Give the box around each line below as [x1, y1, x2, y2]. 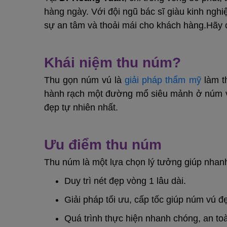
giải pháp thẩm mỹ [125, 75, 201, 85]
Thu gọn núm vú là [44, 75, 125, 85]
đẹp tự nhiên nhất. [44, 102, 121, 112]
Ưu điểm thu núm [44, 137, 166, 153]
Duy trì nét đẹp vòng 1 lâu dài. [64, 176, 188, 186]
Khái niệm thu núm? [44, 55, 181, 70]
